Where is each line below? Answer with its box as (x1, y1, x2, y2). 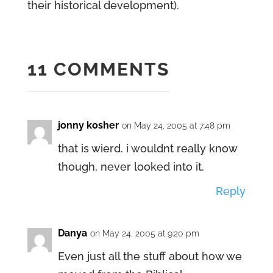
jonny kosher (57, 119, 119, 131)
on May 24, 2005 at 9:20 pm (90, 229, 199, 238)
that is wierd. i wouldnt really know (57, 142, 237, 155)
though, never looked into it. (57, 160, 204, 173)
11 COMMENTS (27, 58, 169, 80)
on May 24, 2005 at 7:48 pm (121, 121, 230, 130)
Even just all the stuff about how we (57, 250, 242, 263)
